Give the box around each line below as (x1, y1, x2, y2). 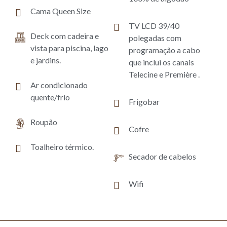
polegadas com (129, 33, 181, 43)
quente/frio (30, 92, 70, 102)
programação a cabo (129, 45, 200, 55)
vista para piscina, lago (30, 43, 108, 53)
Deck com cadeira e (30, 31, 99, 41)
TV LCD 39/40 (129, 21, 179, 30)
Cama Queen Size (30, 6, 91, 16)
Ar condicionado (30, 80, 88, 90)
